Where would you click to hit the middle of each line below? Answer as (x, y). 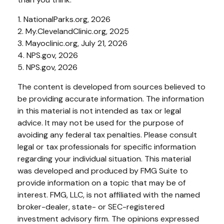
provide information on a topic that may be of (101, 182)
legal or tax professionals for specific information (107, 146)
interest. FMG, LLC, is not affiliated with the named (109, 194)
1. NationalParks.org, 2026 (64, 19)
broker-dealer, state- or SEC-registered (91, 206)
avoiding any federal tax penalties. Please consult (107, 134)
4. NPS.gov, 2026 (48, 55)
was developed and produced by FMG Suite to (103, 170)
